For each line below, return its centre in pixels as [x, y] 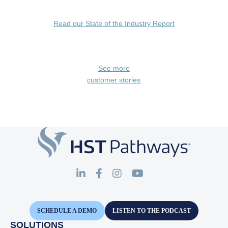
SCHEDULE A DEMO [67, 210]
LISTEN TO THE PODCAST [151, 210]
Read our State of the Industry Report [114, 24]
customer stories [114, 80]
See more [114, 68]
